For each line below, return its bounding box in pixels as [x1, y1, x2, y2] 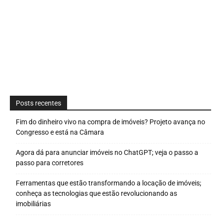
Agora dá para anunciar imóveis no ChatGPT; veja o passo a [16, 148, 198, 157]
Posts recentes [16, 99, 61, 108]
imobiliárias [16, 200, 51, 208]
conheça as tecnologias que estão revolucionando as [16, 189, 177, 198]
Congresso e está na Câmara [16, 128, 104, 137]
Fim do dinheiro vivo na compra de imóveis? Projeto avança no [16, 118, 205, 126]
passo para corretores [16, 159, 83, 167]
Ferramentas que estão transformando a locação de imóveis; [16, 179, 201, 187]
